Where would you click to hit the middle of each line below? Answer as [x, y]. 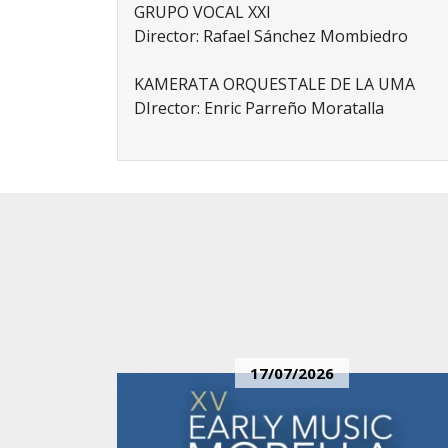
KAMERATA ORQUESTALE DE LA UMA [274, 84]
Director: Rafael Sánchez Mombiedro [271, 36]
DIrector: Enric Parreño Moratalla [259, 108]
